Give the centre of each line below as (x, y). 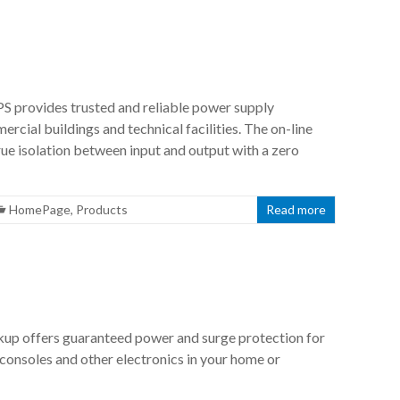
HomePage (40, 209)
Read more (296, 209)
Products (102, 209)
